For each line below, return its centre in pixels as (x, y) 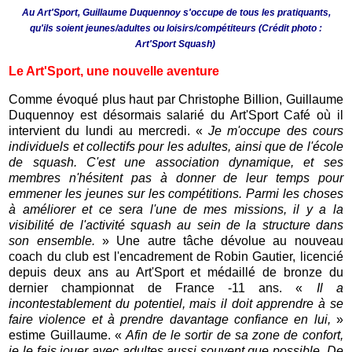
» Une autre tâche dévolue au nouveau (219, 241)
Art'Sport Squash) (176, 44)
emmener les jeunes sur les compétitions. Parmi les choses (176, 194)
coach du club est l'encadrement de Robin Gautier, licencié (176, 257)
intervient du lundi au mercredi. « (109, 131)
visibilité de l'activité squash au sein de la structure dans (176, 225)
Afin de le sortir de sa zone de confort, (235, 335)
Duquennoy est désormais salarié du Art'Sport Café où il (176, 115)
